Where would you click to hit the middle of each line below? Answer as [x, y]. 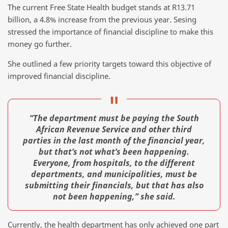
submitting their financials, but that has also [114, 185]
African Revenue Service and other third [114, 129]
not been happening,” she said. [114, 196]
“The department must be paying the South [114, 118]
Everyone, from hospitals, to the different [114, 163]
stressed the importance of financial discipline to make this [110, 31]
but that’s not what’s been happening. [114, 151]
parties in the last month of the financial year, [114, 140]
